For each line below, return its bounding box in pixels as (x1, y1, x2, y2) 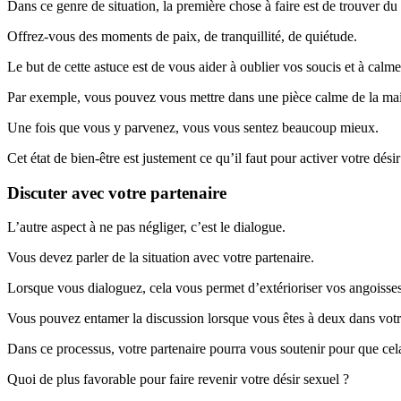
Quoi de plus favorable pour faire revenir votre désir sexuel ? (7, 371, 349, 388)
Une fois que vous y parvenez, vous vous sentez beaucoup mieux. (7, 119, 379, 135)
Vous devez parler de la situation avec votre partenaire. (7, 250, 314, 266)
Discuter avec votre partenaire (7, 183, 226, 202)
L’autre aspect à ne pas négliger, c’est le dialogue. (7, 219, 286, 235)
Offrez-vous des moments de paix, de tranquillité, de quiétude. (7, 28, 357, 44)
